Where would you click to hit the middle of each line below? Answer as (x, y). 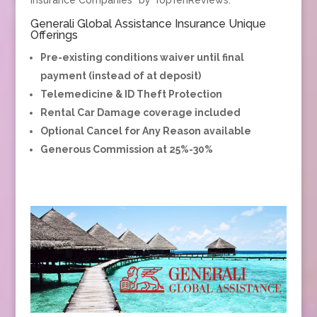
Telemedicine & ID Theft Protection (131, 94)
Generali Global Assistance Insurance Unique (148, 23)
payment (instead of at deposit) (120, 75)
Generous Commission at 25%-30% (126, 149)
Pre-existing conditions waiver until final (142, 57)
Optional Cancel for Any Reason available (145, 131)
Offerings (54, 35)
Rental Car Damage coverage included (140, 112)
